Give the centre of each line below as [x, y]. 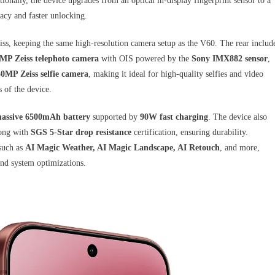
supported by [115, 117]
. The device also [238, 117]
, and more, [240, 147]
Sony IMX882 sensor [230, 58]
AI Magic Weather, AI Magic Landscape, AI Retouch [122, 147]
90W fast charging [174, 117]
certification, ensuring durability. [190, 132]
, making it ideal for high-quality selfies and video [176, 74]
